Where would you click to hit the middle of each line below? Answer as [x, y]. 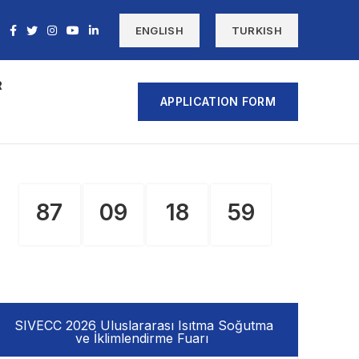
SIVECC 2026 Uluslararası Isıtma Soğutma [144, 325]
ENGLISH [159, 30]
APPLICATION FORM [218, 101]
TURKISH [256, 30]
